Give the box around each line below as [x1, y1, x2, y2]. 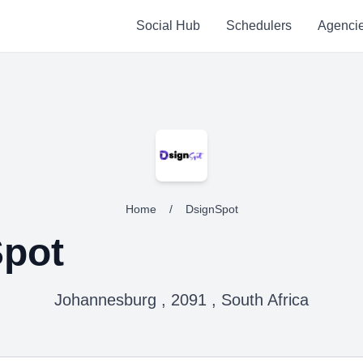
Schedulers [225, 19, 292, 32]
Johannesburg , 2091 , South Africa [54, 291, 309, 309]
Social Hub [135, 19, 200, 32]
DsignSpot [185, 203, 238, 216]
